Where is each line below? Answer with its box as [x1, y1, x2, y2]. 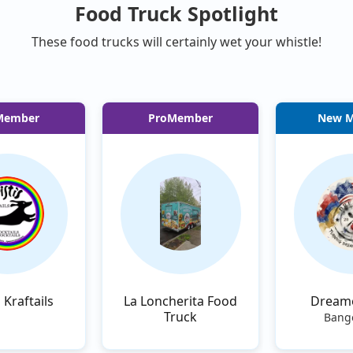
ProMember [148, 110, 213, 125]
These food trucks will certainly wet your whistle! [32, 32, 321, 50]
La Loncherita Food [124, 292, 237, 310]
